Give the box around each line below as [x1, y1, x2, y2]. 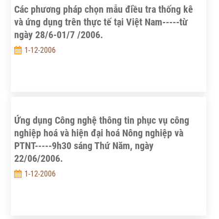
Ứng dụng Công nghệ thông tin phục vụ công [14, 114, 189, 126]
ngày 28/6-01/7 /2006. [14, 29, 103, 41]
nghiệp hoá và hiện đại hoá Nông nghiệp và [14, 127, 183, 139]
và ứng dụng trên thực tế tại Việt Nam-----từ [14, 16, 188, 28]
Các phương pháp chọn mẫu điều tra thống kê [14, 3, 193, 15]
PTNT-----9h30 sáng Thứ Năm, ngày [14, 140, 153, 152]
